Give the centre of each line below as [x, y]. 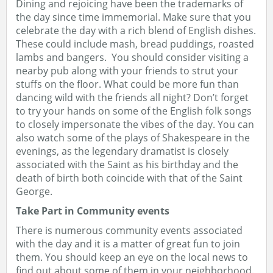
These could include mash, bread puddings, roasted [135, 44]
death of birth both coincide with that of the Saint [129, 178]
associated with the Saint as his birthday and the [127, 165]
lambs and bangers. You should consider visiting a [132, 57]
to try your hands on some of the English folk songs [134, 111]
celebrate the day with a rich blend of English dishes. [136, 30]
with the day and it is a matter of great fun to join [128, 244]
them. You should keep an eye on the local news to [132, 257]
